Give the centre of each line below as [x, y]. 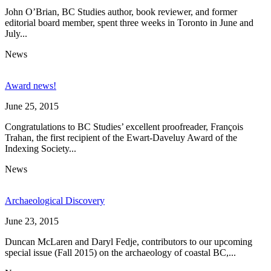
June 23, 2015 [32, 221]
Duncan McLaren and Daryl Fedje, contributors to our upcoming [129, 241]
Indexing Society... [41, 148]
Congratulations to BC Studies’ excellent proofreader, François [124, 126]
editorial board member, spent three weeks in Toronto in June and [129, 22]
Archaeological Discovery [55, 200]
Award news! [31, 85]
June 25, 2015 [32, 106]
